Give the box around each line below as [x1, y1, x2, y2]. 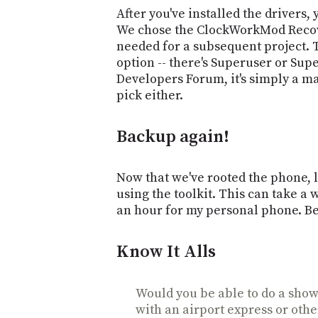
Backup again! [116, 126, 229, 148]
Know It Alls [116, 241, 216, 263]
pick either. [116, 87, 183, 104]
